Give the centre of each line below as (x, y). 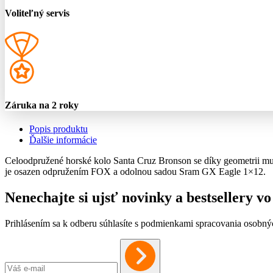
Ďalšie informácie (63, 140)
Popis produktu (58, 129)
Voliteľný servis (37, 13)
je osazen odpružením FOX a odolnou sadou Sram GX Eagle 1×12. (135, 171)
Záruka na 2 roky (42, 105)
